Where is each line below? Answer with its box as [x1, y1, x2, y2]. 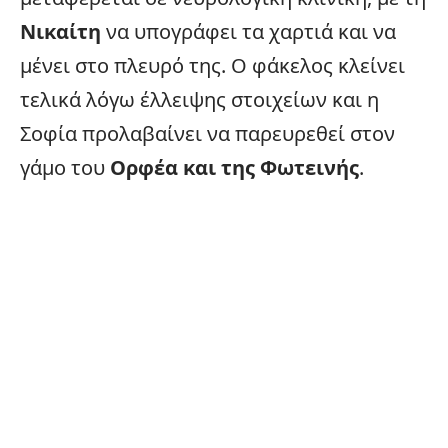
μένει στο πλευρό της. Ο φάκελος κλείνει [20, 52, 405, 79]
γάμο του [20, 154, 110, 181]
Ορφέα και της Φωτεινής [110, 154, 359, 181]
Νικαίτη [20, 18, 101, 45]
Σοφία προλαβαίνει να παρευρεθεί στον [20, 120, 395, 147]
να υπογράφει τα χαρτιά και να [101, 18, 396, 45]
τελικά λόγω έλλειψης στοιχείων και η [20, 86, 379, 113]
